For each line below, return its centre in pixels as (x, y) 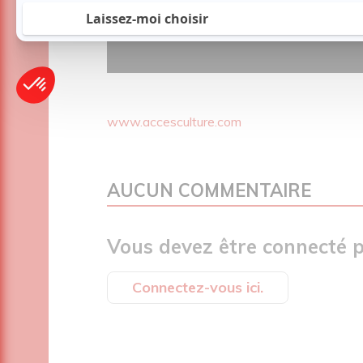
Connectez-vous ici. (198, 287)
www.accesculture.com (174, 121)
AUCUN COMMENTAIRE (209, 190)
